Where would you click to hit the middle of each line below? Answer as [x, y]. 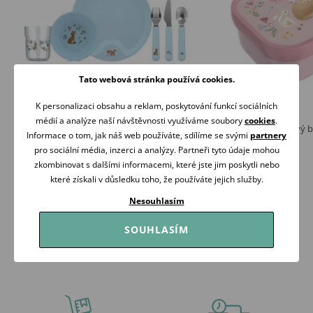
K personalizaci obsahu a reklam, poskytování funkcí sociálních [156, 105]
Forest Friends [44, 139]
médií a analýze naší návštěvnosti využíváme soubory [140, 120]
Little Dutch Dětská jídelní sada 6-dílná [93, 128]
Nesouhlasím [156, 201]
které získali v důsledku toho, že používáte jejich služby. [156, 179]
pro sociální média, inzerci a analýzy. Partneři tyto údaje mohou [156, 150]
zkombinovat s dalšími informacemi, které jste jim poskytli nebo [156, 164]
